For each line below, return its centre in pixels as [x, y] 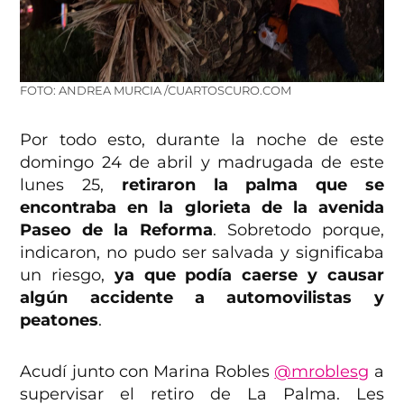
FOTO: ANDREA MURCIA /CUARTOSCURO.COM [156, 91]
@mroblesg [322, 372]
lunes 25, [71, 185]
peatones [60, 321]
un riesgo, [67, 275]
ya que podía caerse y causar [249, 275]
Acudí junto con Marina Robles [147, 372]
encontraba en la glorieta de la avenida [202, 208]
